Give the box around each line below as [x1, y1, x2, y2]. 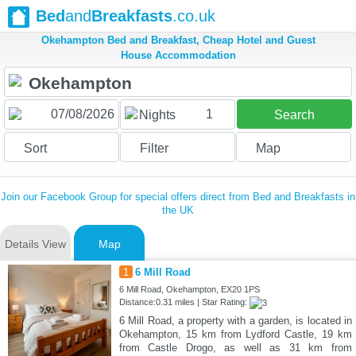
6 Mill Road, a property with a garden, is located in [118, 315, 352, 327]
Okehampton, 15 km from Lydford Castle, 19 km [118, 328, 352, 341]
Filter [139, 141, 168, 156]
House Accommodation [120, 49, 236, 62]
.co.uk [172, 7, 215, 25]
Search [273, 108, 315, 122]
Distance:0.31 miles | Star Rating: [118, 297, 250, 308]
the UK [162, 204, 194, 217]
